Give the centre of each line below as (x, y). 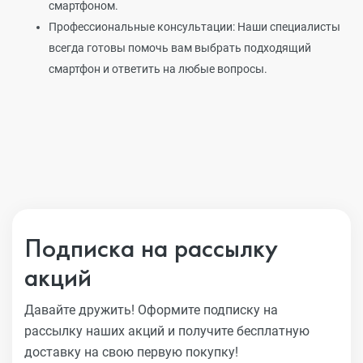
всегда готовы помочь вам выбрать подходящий (180, 48)
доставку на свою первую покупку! (131, 352)
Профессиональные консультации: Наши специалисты (194, 27)
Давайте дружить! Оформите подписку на (151, 310)
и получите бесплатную (239, 331)
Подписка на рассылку (151, 248)
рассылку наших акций (96, 331)
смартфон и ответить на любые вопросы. (158, 69)
